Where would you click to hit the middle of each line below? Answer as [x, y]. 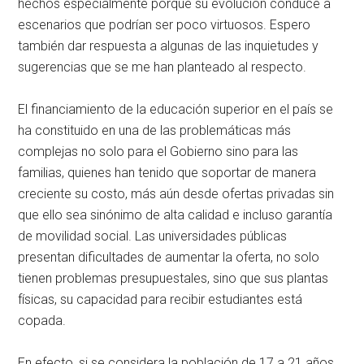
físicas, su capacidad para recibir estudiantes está [160, 299]
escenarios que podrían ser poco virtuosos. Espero [165, 24]
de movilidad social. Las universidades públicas [153, 236]
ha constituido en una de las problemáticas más [155, 130]
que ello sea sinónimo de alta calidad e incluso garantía [175, 214]
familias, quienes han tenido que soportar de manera [167, 172]
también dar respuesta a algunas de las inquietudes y [169, 45]
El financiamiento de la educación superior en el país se [176, 109]
